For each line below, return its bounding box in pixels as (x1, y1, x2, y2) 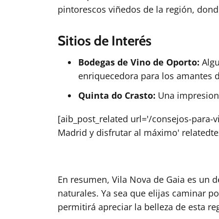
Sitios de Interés (58, 32, 152, 49)
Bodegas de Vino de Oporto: (78, 56, 199, 68)
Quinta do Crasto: (78, 89, 155, 101)
